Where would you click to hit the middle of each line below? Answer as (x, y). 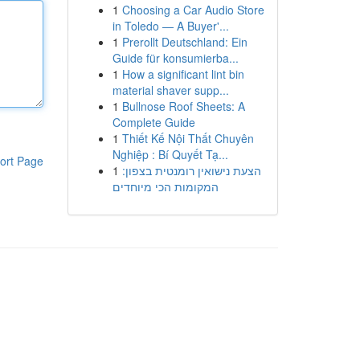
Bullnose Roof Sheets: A (183, 106)
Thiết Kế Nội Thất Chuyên (188, 138)
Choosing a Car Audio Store (193, 10)
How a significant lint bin (183, 74)
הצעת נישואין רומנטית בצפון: (191, 170)
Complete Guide (153, 122)
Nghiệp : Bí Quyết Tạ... (170, 154)
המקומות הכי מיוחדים (165, 186)
